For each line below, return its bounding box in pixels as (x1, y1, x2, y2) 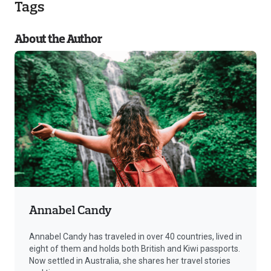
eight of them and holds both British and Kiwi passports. (29, 243, 240, 253)
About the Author (15, 31, 102, 46)
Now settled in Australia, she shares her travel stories (29, 255, 230, 266)
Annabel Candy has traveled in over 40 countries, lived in (29, 231, 242, 241)
